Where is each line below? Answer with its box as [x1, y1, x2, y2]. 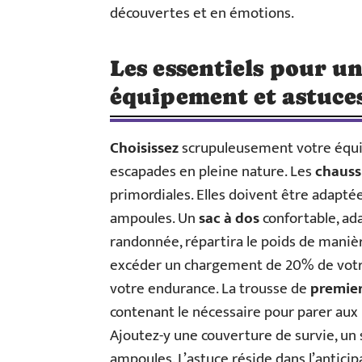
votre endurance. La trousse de [110, 276, 310, 301]
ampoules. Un [110, 206, 199, 231]
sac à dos [199, 206, 259, 231]
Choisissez [110, 136, 179, 161]
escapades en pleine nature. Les [110, 159, 315, 184]
